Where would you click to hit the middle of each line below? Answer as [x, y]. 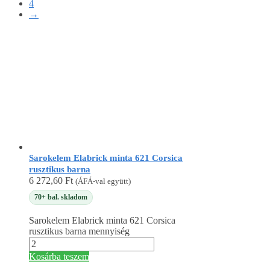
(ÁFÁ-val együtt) [103, 181]
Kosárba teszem [59, 257]
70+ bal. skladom [61, 197]
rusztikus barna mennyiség [79, 231]
